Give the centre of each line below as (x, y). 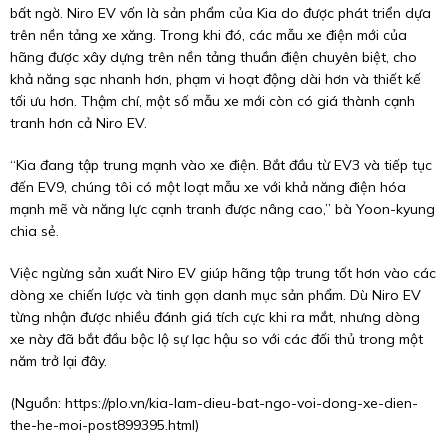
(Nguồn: (37, 403)
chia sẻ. (34, 231)
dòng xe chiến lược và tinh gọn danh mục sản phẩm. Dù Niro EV (215, 295)
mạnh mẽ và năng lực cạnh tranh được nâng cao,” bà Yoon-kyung (222, 209)
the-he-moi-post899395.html (102, 425)
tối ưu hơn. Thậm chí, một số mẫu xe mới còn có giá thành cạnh (212, 101)
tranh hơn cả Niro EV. (78, 123)
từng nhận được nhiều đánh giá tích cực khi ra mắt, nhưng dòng (215, 317)
